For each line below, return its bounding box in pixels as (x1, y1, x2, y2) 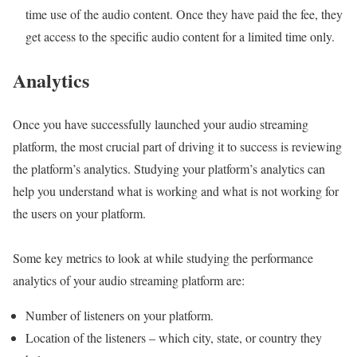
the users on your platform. (13, 204, 146, 222)
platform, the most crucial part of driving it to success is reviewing (13, 137, 342, 155)
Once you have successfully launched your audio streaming (13, 115, 308, 132)
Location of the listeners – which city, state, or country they (25, 328, 322, 346)
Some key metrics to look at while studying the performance (13, 249, 313, 266)
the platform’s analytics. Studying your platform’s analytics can (13, 159, 325, 177)
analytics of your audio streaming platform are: (13, 271, 245, 288)
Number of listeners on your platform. (25, 306, 214, 324)
